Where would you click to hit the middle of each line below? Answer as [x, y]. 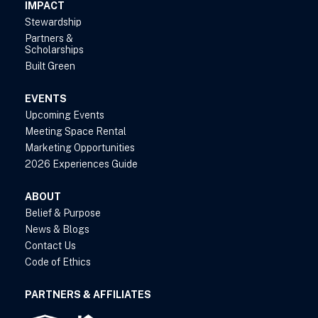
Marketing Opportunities [80, 148]
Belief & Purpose [63, 213]
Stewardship [53, 22]
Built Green [50, 66]
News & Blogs [57, 230]
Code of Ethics [58, 262]
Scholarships [54, 50]
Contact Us [50, 246]
